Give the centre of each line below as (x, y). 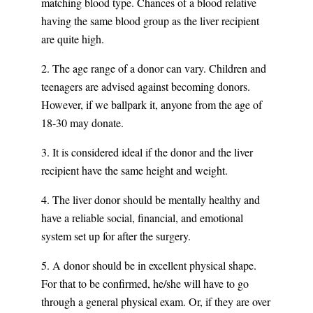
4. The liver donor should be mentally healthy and (150, 200)
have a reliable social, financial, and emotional (142, 218)
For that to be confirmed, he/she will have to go (145, 284)
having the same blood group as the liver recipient (150, 21)
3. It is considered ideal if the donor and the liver (147, 152)
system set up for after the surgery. (116, 236)
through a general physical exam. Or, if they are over (155, 302)
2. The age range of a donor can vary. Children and (153, 68)
